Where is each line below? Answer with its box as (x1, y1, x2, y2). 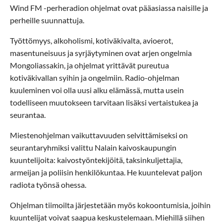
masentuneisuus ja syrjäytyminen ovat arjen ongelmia (10, 48, 192, 57)
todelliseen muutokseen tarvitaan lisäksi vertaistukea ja (10, 97, 198, 107)
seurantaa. (10, 110, 46, 119)
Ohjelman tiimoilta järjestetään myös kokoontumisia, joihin (10, 200, 211, 210)
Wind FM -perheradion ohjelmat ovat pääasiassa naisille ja (10, 2, 208, 12)
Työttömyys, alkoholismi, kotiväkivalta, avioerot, (10, 35, 173, 45)
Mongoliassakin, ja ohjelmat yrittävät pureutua (10, 60, 169, 70)
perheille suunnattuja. (10, 15, 84, 25)
